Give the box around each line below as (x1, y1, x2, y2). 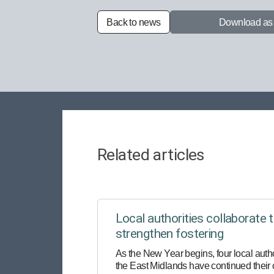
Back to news (106, 16, 161, 28)
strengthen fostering (115, 226, 224, 241)
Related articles (97, 144, 204, 164)
